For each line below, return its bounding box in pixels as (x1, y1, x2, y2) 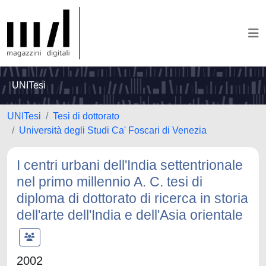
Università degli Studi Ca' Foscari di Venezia (19, 125, 207, 135)
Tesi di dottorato (53, 111, 119, 121)
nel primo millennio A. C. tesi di (17, 174, 202, 189)
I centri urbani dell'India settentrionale (17, 157, 243, 173)
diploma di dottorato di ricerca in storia (17, 191, 248, 206)
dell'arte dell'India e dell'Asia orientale (17, 207, 243, 223)
